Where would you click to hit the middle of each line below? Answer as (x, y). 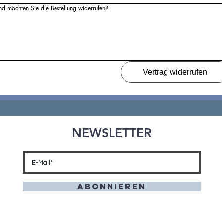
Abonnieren (112, 186)
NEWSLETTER (112, 133)
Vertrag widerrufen (175, 72)
